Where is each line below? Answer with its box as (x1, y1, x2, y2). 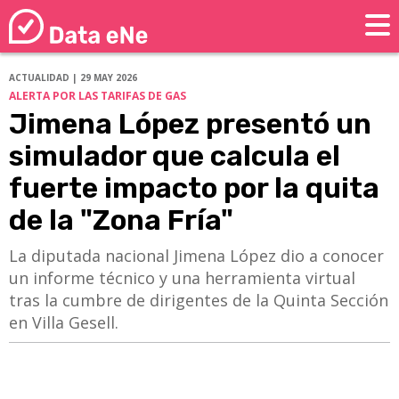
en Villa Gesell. (9, 312, 118, 334)
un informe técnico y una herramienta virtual (9, 267, 355, 289)
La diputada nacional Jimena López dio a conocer (9, 245, 384, 267)
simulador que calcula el (9, 139, 340, 174)
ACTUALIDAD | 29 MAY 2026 (9, 71, 137, 85)
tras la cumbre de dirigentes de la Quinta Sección (9, 289, 388, 312)
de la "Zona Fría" (9, 203, 233, 238)
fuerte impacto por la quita (9, 171, 379, 206)
